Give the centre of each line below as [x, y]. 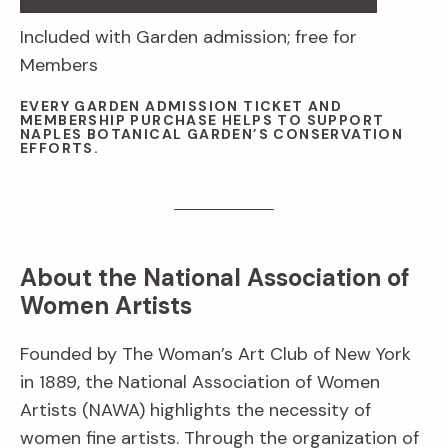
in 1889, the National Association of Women [200, 382]
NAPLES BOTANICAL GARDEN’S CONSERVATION [212, 134]
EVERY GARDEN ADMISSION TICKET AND [181, 106]
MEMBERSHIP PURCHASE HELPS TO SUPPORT [202, 120]
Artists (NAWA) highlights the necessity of [195, 410]
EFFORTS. [60, 148]
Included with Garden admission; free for [188, 37]
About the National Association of [215, 278]
